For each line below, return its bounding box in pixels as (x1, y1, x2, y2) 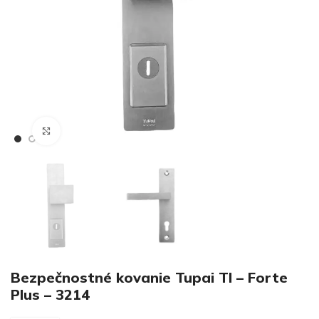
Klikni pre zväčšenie (61, 125, 155, 136)
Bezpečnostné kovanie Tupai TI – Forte (11, 268, 288, 287)
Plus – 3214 (11, 286, 90, 304)
